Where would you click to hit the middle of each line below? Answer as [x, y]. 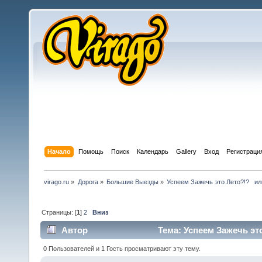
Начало [59, 151]
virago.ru [57, 182]
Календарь [153, 151]
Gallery [187, 151]
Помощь [91, 151]
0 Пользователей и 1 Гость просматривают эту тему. [122, 248]
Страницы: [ [59, 212]
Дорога [88, 182]
